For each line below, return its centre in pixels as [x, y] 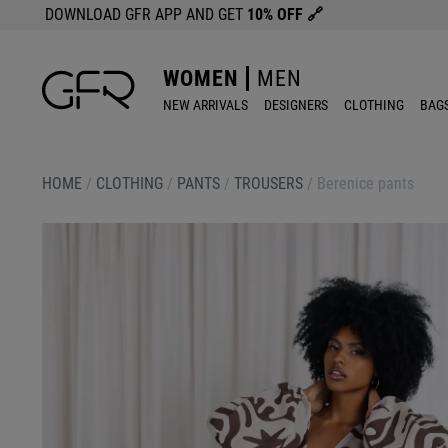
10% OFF [277, 14]
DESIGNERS [296, 104]
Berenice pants [365, 183]
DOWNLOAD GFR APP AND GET [146, 14]
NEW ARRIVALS [205, 104]
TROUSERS [268, 183]
